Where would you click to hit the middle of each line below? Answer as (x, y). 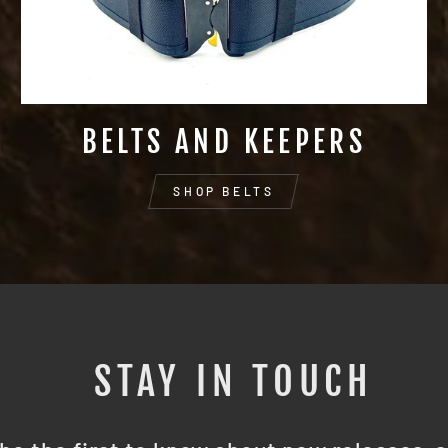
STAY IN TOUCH (234, 380)
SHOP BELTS (224, 190)
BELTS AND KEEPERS (224, 141)
